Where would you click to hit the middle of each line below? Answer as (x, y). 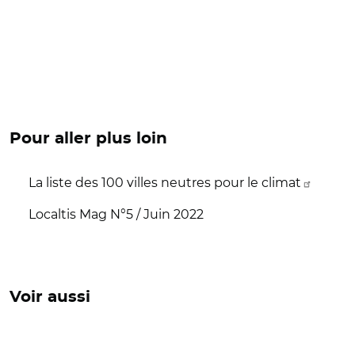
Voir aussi (50, 297)
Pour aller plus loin (88, 138)
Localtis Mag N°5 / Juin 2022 (116, 214)
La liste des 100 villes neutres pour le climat (165, 182)
